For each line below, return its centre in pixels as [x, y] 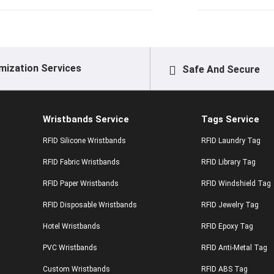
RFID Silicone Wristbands [84, 141]
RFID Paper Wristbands [81, 183]
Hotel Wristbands [72, 226]
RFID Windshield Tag [236, 183]
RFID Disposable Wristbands [90, 205]
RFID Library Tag [228, 162]
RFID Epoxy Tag [227, 226]
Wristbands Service [86, 119]
